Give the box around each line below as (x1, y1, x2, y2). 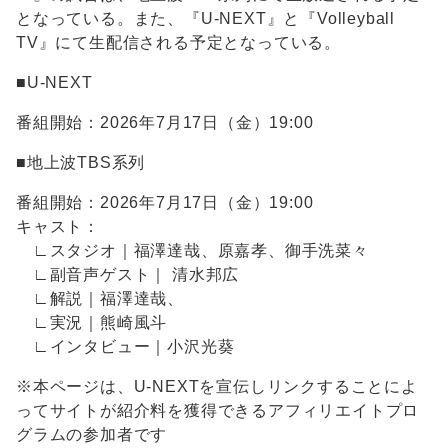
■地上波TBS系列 (16, 153, 146, 171)
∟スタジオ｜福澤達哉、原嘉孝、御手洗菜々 (16, 241, 369, 259)
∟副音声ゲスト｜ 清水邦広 (16, 265, 240, 283)
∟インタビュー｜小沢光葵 (16, 337, 235, 355)
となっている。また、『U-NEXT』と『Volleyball (16, 9, 395, 27)
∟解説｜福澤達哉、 (16, 289, 184, 307)
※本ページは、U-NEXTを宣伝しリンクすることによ (16, 377, 418, 395)
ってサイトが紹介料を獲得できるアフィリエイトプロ (16, 401, 420, 419)
